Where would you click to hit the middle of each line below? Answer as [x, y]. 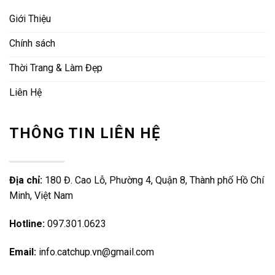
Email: [23, 252]
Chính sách [32, 43]
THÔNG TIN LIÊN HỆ [85, 133]
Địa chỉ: [27, 180]
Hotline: [27, 223]
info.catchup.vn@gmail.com [96, 252]
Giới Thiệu [30, 18]
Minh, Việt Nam [41, 196]
